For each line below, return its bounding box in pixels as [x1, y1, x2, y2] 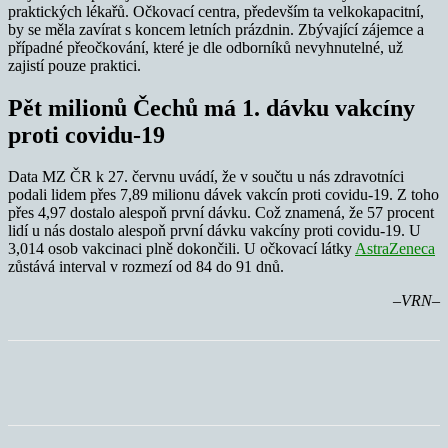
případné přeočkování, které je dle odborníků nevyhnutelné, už [8, 38, 403, 56]
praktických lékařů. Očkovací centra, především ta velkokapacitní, [8, 2, 424, 20]
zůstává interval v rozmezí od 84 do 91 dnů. [8, 258, 284, 276]
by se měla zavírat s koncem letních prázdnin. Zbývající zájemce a [8, 20, 424, 38]
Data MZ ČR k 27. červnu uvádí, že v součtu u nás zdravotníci [8, 168, 404, 186]
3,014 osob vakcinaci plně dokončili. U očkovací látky [8, 240, 355, 258]
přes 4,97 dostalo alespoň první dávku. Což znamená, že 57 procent [8, 204, 434, 222]
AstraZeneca [355, 240, 435, 258]
